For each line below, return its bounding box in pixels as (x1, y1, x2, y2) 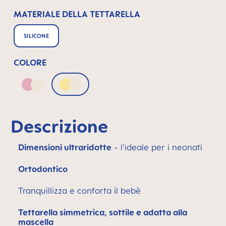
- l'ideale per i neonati (111, 142, 202, 152)
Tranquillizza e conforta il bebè (18, 186, 141, 196)
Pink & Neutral (32, 85, 88, 95)
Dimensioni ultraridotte (18, 142, 111, 152)
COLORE (14, 58, 46, 68)
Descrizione (11, 116, 108, 137)
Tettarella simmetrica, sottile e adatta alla (18, 207, 187, 217)
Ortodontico (18, 164, 68, 174)
